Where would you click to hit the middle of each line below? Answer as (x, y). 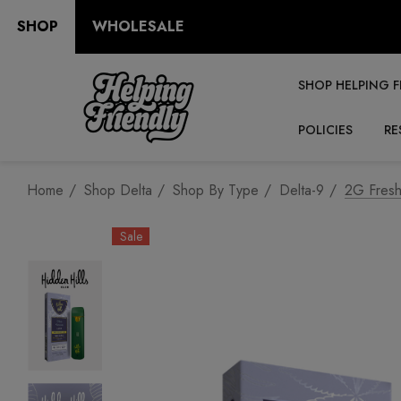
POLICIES (325, 130)
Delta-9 (302, 190)
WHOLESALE (138, 26)
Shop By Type (216, 190)
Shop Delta (118, 190)
